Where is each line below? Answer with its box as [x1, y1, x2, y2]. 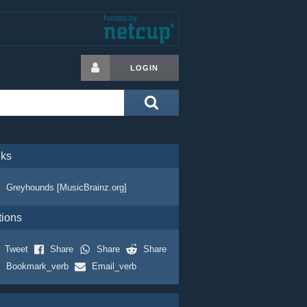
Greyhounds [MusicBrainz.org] [5, 182, 127, 193]
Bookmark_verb [5, 261, 69, 271]
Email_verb [91, 261, 136, 271]
